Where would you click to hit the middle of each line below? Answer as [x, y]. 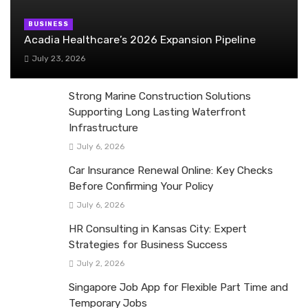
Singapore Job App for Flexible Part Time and [178, 288]
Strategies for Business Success [148, 245]
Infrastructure [103, 128]
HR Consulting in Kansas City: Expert [158, 229]
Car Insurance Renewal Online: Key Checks [171, 170]
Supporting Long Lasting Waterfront [157, 112]
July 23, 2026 [58, 58]
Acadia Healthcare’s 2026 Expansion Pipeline [140, 40]
